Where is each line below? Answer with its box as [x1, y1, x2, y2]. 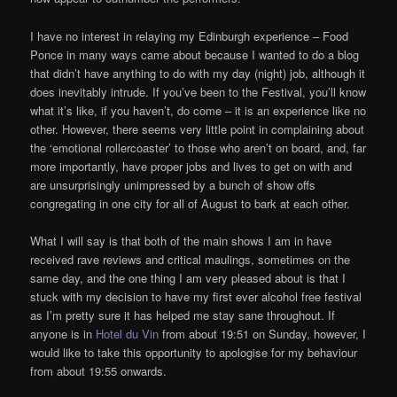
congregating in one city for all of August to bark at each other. [30, 194, 351, 212]
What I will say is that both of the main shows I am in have [30, 231, 332, 249]
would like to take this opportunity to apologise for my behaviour [30, 343, 358, 361]
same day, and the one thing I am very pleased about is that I [30, 269, 346, 286]
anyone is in [30, 324, 97, 342]
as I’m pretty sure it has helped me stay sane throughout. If [30, 306, 336, 323]
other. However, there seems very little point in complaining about [30, 120, 365, 137]
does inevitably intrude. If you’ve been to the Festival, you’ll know [30, 82, 367, 100]
